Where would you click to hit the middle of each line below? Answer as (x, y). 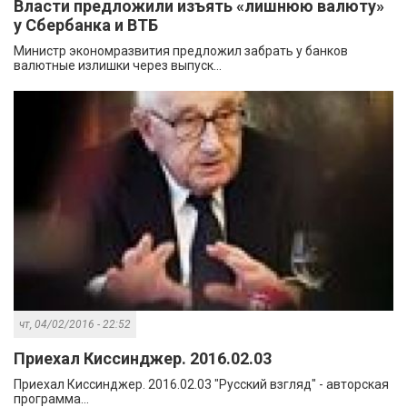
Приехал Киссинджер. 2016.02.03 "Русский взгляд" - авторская (201, 384)
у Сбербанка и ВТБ (86, 25)
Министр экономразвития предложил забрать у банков (181, 51)
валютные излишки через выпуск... (118, 66)
